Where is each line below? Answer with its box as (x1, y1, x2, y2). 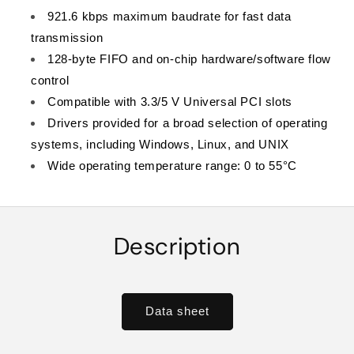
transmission (31, 30, 104, 44)
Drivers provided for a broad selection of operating (47, 115, 328, 130)
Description (113, 230, 241, 262)
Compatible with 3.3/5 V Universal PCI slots (47, 94, 292, 108)
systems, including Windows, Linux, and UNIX (31, 137, 289, 151)
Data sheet (145, 304, 209, 318)
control (31, 73, 70, 87)
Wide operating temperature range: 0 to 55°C (47, 158, 297, 172)
